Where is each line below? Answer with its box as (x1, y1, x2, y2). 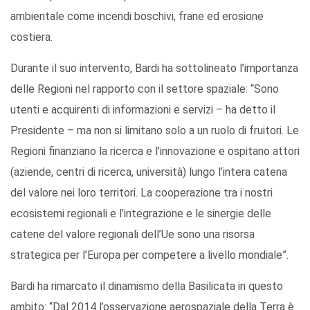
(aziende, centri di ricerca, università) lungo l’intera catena (10, 165, 287, 179)
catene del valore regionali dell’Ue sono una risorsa (10, 228, 255, 241)
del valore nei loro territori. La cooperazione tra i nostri (10, 186, 273, 200)
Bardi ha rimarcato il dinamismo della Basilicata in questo (10, 280, 283, 293)
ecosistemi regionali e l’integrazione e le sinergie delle (10, 207, 271, 221)
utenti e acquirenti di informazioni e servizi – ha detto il (10, 103, 275, 117)
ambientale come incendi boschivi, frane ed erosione (10, 10, 264, 24)
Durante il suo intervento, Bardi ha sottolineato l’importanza (10, 62, 298, 75)
